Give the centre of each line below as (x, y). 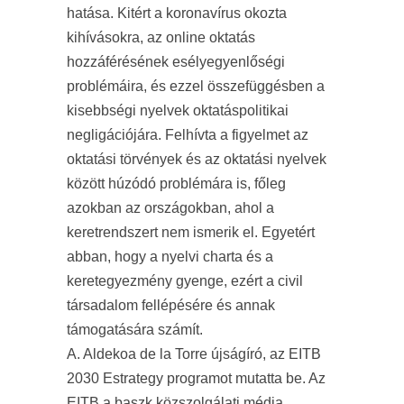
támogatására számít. (135, 330)
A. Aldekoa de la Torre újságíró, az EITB (194, 354)
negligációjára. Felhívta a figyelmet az (188, 135)
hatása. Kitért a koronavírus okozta (177, 13)
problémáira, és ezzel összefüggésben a (196, 86)
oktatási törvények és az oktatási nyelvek (197, 159)
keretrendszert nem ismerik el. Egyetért (191, 232)
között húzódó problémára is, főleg (176, 184)
